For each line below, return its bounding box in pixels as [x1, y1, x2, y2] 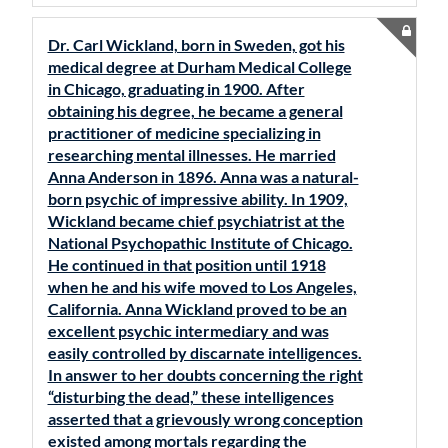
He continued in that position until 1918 [47, 255, 326, 274]
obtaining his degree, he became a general [47, 101, 343, 120]
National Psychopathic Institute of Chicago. [47, 233, 353, 252]
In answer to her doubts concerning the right [47, 365, 363, 384]
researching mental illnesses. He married [47, 145, 336, 164]
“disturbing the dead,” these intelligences [47, 387, 334, 406]
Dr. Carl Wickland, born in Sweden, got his [47, 35, 345, 54]
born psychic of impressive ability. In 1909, [47, 189, 348, 208]
